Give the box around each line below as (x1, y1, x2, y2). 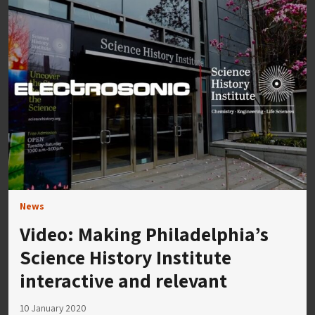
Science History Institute (20, 243, 231, 270)
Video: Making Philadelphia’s (20, 220, 269, 247)
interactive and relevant (20, 266, 227, 293)
